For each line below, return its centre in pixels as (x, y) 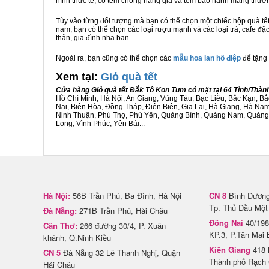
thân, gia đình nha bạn (92, 38)
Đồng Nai (226, 222)
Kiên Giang (230, 249)
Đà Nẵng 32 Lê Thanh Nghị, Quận (120, 252)
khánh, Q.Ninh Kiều (77, 237)
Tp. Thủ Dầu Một (238, 207)
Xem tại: (78, 77)
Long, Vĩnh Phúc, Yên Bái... (100, 124)
